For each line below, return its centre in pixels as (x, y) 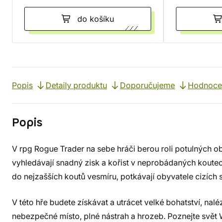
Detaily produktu (76, 85)
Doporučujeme (147, 85)
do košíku (96, 19)
